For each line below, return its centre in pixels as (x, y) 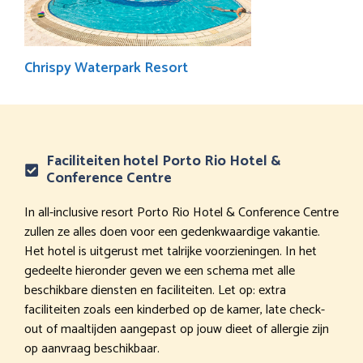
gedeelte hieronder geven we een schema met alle (160, 271)
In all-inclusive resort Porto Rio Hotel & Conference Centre (181, 212)
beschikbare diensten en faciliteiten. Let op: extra (155, 290)
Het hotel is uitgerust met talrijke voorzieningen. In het (171, 251)
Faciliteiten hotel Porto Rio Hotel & (164, 161)
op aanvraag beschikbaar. (92, 348)
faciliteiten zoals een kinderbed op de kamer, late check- (175, 310)
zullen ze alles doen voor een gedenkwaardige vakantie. (172, 232)
